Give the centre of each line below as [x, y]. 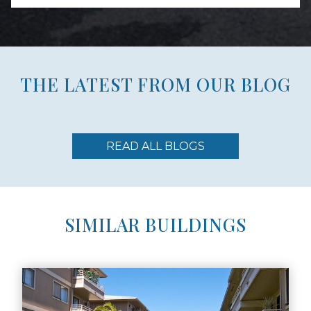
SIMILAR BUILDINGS [155, 225]
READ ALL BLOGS [155, 146]
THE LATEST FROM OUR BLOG [155, 84]
